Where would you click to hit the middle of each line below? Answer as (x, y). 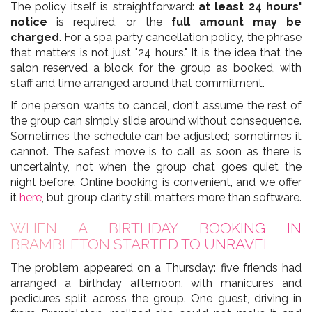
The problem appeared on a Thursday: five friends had (156, 268)
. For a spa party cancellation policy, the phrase (180, 37)
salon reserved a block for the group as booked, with (156, 68)
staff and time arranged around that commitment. (138, 83)
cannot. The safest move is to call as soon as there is (156, 151)
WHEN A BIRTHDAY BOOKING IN (156, 228)
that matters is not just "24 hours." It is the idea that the (156, 52)
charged (35, 37)
